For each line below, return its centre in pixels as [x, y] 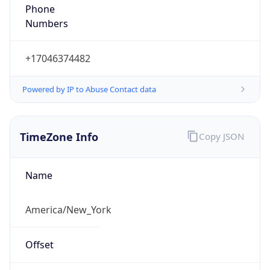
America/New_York [68, 209]
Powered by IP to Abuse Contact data [89, 89]
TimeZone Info [59, 137]
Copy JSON [221, 136]
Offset [39, 245]
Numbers [46, 23]
